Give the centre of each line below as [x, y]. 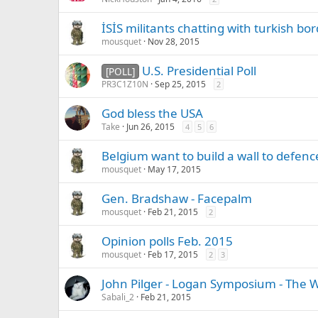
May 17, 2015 [174, 169]
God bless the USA [152, 113]
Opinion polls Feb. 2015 [167, 241]
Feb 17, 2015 [173, 254]
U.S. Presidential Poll [199, 71]
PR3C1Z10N [125, 84]
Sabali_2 [118, 297]
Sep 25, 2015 [180, 84]
